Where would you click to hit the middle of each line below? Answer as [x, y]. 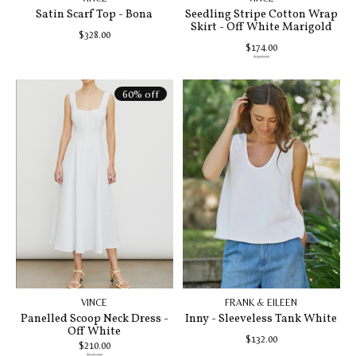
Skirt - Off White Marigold [261, 27]
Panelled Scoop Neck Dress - [94, 318]
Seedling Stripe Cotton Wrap [261, 14]
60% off [140, 94]
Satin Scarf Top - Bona [95, 14]
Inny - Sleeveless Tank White [261, 318]
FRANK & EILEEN [261, 303]
